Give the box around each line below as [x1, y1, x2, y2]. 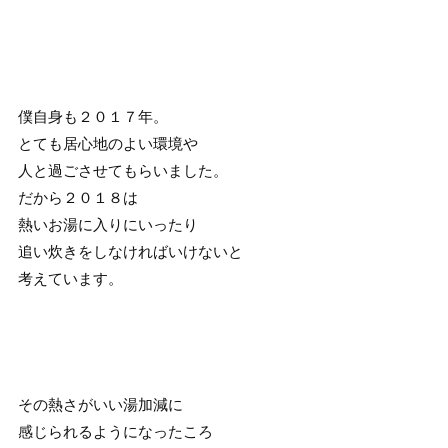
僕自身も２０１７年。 [17, 108, 168, 125]
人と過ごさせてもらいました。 [17, 162, 228, 179]
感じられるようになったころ [17, 423, 213, 440]
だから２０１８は [17, 189, 138, 206]
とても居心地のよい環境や [17, 135, 198, 152]
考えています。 [17, 270, 123, 287]
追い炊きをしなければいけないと [17, 243, 243, 260]
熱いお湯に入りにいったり [17, 216, 198, 233]
